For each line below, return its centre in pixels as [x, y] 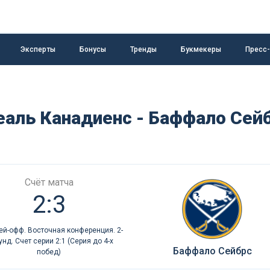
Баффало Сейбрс [212, 251]
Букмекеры [201, 49]
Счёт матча [49, 182]
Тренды [143, 49]
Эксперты [38, 49]
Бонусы [93, 49]
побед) [49, 252]
